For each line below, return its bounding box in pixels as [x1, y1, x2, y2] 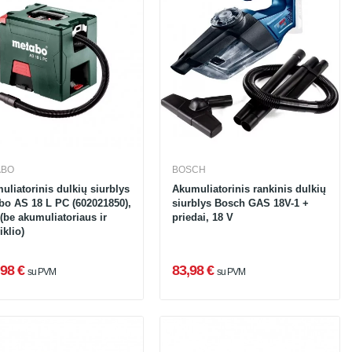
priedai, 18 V [171, 211, 233, 224]
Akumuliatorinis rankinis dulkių [171, 183, 326, 196]
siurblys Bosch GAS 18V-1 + [171, 197, 309, 210]
